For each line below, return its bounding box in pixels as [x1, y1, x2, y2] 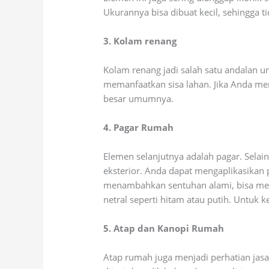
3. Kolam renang [103, 35, 177, 47]
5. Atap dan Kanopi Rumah [103, 222, 225, 235]
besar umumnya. [103, 92, 174, 105]
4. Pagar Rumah [103, 121, 174, 134]
